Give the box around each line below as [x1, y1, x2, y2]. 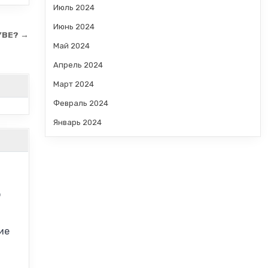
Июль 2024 [53, 3, 95, 12]
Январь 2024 [53, 118, 102, 127]
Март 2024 [53, 80, 94, 89]
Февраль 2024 [53, 99, 108, 108]
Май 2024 [53, 41, 90, 50]
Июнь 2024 [53, 22, 95, 31]
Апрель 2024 [53, 60, 103, 69]
